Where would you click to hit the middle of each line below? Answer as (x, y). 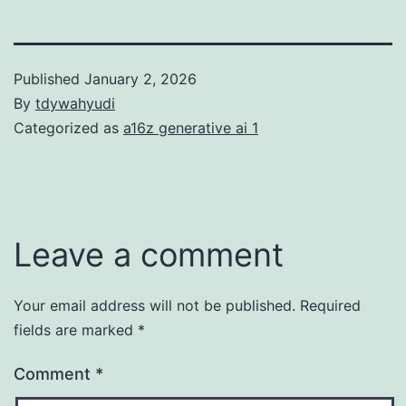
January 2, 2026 (140, 78)
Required (330, 305)
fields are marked (76, 329)
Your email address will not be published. (155, 305)
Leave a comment (149, 254)
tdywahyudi (75, 103)
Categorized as (68, 127)
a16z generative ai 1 (191, 127)
